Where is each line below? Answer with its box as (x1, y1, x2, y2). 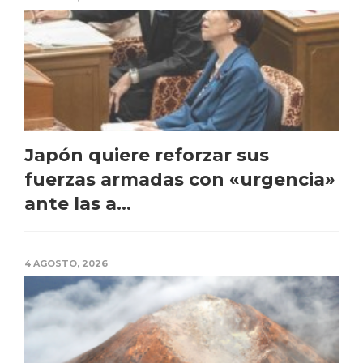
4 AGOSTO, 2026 (24, 258, 108, 269)
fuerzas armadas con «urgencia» (24, 169, 335, 190)
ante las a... (24, 193, 131, 215)
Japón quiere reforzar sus (24, 144, 269, 166)
